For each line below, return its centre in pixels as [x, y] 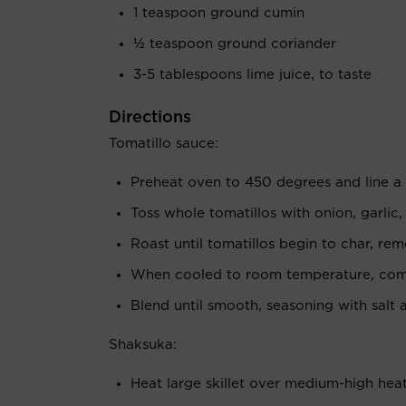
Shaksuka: [143, 345]
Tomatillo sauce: [164, 144]
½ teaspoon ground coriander [235, 44]
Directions [150, 118]
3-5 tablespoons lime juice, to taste [252, 75]
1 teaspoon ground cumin [219, 13]
